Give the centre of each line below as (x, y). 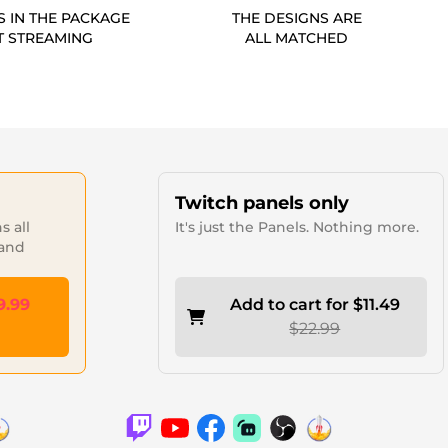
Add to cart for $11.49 (314, 305)
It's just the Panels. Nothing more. (296, 227)
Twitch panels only (261, 203)
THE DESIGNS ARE (296, 18)
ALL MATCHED (297, 38)
